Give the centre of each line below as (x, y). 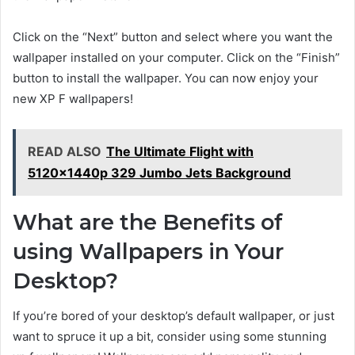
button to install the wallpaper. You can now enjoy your (166, 78)
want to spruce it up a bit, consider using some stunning (170, 337)
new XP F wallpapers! (73, 98)
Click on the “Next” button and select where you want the (173, 36)
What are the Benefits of (148, 222)
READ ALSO (65, 151)
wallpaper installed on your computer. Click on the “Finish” (176, 57)
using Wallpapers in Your (148, 251)
